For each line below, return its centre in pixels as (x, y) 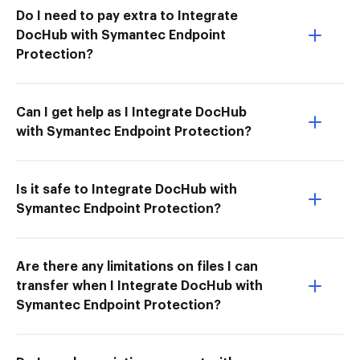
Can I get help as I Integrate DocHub (131, 112)
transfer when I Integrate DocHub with (139, 286)
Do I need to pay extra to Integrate (127, 16)
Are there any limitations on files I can (137, 266)
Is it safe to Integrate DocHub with (127, 189)
